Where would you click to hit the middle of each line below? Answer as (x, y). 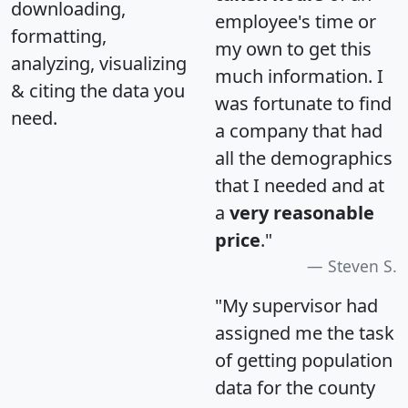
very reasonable (302, 213)
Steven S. (362, 266)
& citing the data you (98, 91)
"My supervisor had (296, 306)
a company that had (299, 131)
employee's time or (296, 22)
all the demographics (304, 158)
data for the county (295, 388)
